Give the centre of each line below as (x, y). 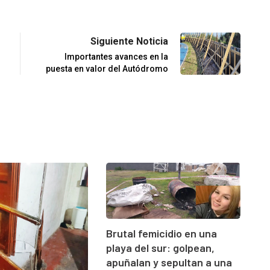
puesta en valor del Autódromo (107, 68)
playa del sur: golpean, (160, 248)
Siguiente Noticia (129, 41)
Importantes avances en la (116, 56)
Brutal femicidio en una (161, 234)
